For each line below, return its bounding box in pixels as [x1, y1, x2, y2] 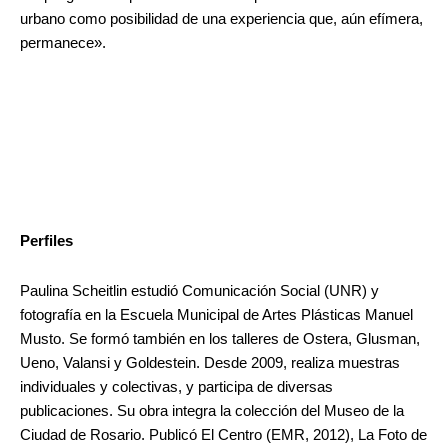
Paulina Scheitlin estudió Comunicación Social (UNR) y [20, 282, 379, 299]
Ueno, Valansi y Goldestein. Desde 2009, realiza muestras [20, 354, 400, 371]
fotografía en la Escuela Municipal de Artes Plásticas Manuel [20, 306, 413, 323]
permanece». [20, 35, 106, 52]
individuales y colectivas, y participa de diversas [20, 378, 333, 395]
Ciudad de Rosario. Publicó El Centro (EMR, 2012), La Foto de [20, 426, 427, 443]
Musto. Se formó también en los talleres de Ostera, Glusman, [20, 330, 420, 347]
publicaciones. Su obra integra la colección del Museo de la [20, 402, 404, 419]
